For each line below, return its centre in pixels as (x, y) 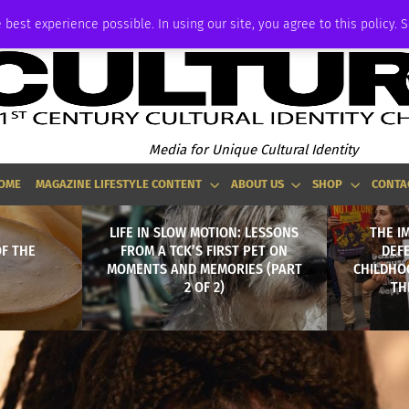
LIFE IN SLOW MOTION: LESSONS (204, 232)
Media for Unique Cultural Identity (253, 149)
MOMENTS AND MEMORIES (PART (204, 268)
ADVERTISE (32, 16)
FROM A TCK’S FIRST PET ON (204, 250)
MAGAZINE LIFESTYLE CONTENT (119, 184)
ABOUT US (257, 184)
